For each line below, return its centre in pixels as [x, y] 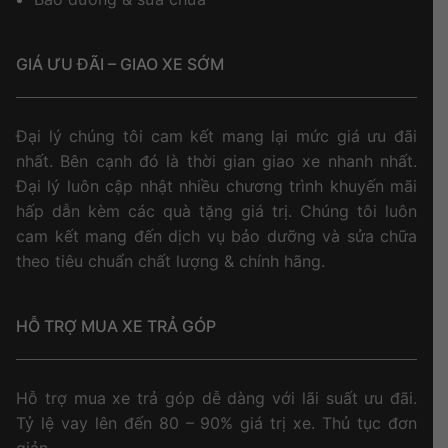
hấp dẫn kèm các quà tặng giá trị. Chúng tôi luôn [216, 210]
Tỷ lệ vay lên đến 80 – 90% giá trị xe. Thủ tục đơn [216, 422]
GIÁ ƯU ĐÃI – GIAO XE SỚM [120, 63]
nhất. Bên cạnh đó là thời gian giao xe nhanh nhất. [216, 160]
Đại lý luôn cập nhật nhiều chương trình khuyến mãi [216, 185]
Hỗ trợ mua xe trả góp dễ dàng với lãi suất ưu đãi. [216, 397]
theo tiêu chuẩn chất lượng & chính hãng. [170, 260]
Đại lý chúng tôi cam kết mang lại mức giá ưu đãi [216, 135]
